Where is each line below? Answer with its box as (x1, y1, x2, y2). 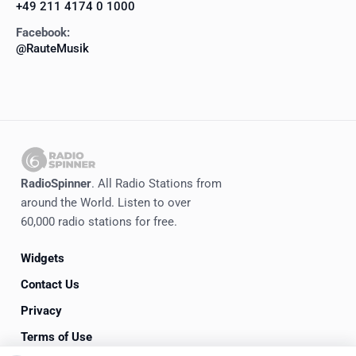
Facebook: (16, 25, 70, 41)
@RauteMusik (16, 41, 89, 56)
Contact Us (21, 277, 79, 292)
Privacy (21, 303, 62, 318)
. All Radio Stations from (91, 176, 222, 192)
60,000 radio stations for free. (21, 215, 177, 230)
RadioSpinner (21, 176, 91, 192)
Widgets (21, 250, 64, 265)
